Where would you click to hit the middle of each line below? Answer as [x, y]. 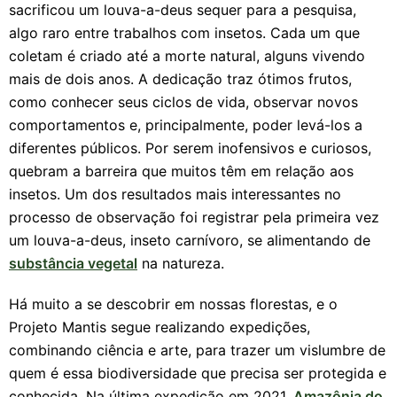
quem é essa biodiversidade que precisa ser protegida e [198, 373]
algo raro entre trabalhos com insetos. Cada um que [184, 33]
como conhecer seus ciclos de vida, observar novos [183, 102]
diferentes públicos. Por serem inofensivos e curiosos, [190, 148]
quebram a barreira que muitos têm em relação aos [181, 171]
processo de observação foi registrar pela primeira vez [194, 217]
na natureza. [181, 263]
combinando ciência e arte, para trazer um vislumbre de [197, 350]
